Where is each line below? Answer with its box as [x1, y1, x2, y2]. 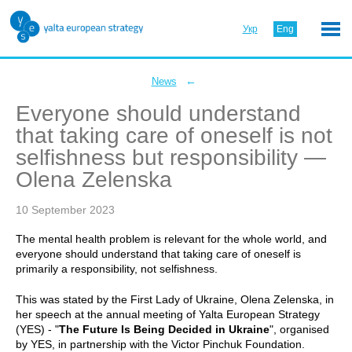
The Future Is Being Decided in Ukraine [59, 323, 269, 335]
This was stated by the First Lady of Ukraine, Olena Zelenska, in [16, 293, 334, 306]
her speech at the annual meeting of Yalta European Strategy [16, 308, 320, 321]
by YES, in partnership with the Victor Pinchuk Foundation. [16, 338, 305, 350]
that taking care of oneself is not [16, 123, 332, 148]
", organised [269, 323, 329, 335]
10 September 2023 [16, 203, 115, 216]
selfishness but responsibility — [16, 145, 326, 170]
